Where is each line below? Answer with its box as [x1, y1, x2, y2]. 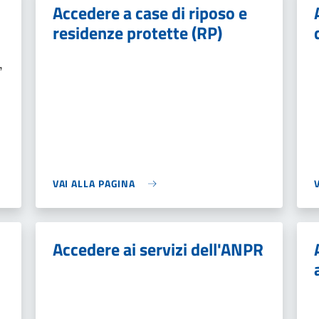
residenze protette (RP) [52, 20, 222, 46]
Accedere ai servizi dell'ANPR [52, 236, 263, 262]
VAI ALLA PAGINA [52, 176, 136, 191]
